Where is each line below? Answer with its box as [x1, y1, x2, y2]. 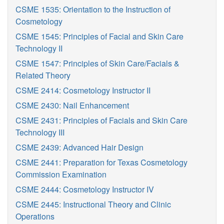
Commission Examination [15, 168, 106, 180]
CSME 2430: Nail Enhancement [15, 99, 129, 111]
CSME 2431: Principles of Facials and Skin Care [15, 114, 187, 126]
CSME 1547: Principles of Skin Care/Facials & [15, 57, 179, 69]
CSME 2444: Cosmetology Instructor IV [15, 183, 154, 195]
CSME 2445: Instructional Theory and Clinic [15, 198, 171, 210]
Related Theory [15, 69, 70, 81]
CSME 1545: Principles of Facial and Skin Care [15, 30, 183, 42]
